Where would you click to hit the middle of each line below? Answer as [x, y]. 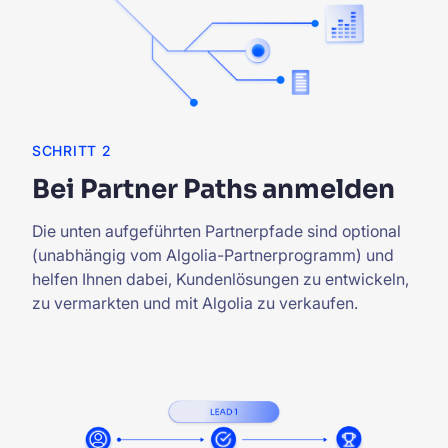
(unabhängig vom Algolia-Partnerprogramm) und [213, 254]
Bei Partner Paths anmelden [213, 189]
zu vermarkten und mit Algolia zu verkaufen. [195, 302]
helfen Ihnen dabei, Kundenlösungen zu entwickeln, [220, 278]
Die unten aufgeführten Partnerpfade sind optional [216, 230]
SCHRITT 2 [72, 150]
